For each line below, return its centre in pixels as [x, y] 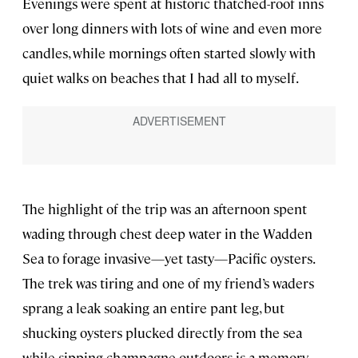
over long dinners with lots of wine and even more [172, 28]
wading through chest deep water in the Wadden [167, 233]
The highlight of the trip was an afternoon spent [165, 208]
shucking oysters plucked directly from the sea [162, 332]
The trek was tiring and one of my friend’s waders [168, 282]
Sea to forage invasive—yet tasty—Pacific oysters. [168, 258]
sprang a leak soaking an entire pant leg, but [153, 307]
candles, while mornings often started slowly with [169, 53]
